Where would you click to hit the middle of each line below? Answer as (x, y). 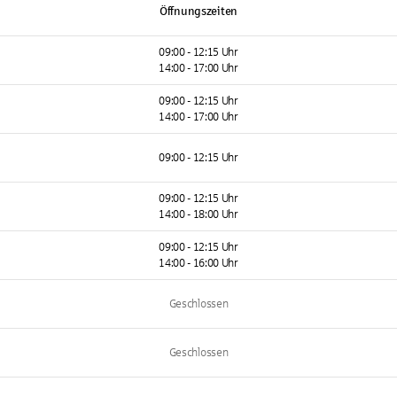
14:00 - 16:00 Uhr (198, 263)
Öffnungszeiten (198, 12)
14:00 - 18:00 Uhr (198, 214)
